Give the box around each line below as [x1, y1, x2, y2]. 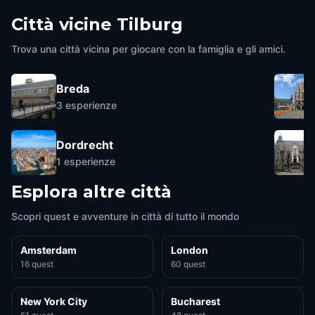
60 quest [171, 259, 205, 269]
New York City [20, 295, 87, 307]
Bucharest [171, 295, 220, 307]
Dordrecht [56, 137, 113, 152]
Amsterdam [20, 244, 77, 256]
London [171, 244, 208, 256]
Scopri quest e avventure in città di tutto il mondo [11, 210, 239, 222]
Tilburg [117, 14, 183, 34]
